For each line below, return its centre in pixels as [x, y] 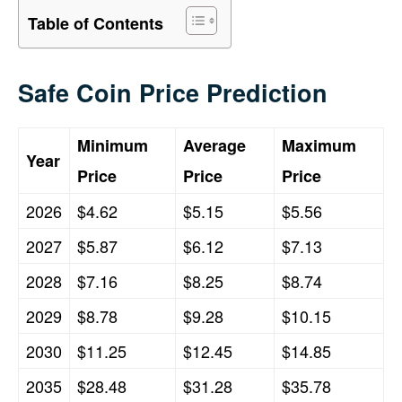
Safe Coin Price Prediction [173, 92]
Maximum [319, 145]
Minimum [113, 145]
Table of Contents [96, 24]
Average [214, 145]
